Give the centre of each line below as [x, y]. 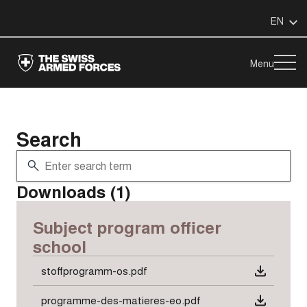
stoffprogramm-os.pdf [94, 270]
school [60, 246]
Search [49, 139]
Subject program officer [127, 227]
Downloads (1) [74, 191]
